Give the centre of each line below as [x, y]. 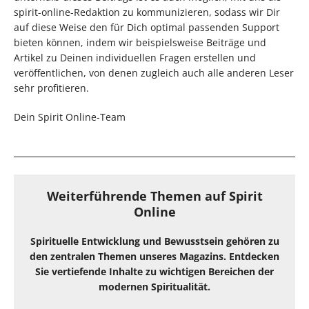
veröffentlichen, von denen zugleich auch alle [120, 72]
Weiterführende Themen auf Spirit [154, 196]
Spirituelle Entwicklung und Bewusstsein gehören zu [154, 241]
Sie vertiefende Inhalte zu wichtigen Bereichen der [154, 271]
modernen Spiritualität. [154, 286]
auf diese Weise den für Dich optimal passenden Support [147, 27]
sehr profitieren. [51, 88]
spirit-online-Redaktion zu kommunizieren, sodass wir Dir [147, 12]
